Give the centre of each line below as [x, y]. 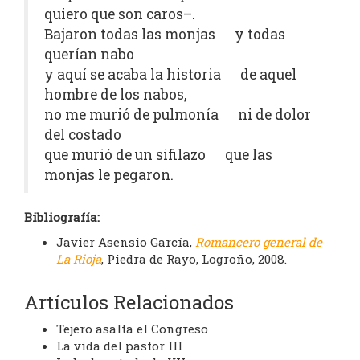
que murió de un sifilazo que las [158, 155]
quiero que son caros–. [120, 14]
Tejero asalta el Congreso [132, 329]
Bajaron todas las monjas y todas [165, 35]
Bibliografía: [62, 217]
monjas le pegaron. [109, 175]
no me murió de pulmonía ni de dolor [178, 115]
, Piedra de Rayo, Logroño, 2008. [194, 259]
